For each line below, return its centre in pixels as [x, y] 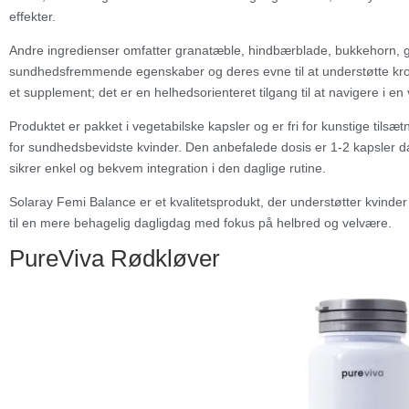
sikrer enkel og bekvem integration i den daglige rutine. [168, 168]
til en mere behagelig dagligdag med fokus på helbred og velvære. [200, 223]
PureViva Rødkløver [115, 259]
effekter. [32, 17]
